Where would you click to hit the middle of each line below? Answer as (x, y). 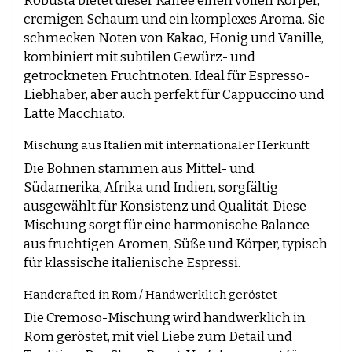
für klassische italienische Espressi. (132, 263)
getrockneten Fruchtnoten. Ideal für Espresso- (167, 76)
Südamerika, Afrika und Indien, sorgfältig (151, 187)
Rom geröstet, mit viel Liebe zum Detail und (158, 337)
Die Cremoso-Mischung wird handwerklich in (165, 318)
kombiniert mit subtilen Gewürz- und (139, 57)
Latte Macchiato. (74, 114)
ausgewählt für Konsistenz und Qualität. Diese (165, 206)
